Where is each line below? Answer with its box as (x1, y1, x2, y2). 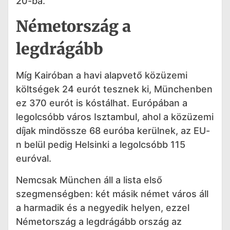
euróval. (16, 153, 51, 164)
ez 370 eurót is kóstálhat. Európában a (16, 98, 187, 109)
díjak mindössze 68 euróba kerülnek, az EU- (16, 125, 210, 137)
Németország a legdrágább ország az (16, 216, 182, 227)
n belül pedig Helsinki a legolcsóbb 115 (16, 139, 185, 150)
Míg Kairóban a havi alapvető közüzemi (16, 70, 187, 81)
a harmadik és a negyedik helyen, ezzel (16, 202, 189, 213)
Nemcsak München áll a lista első (16, 174, 162, 185)
